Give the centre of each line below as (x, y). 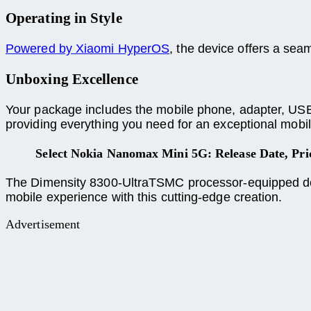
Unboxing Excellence (72, 79)
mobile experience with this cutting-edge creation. (144, 197)
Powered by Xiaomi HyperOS (88, 49)
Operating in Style (64, 18)
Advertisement (43, 225)
